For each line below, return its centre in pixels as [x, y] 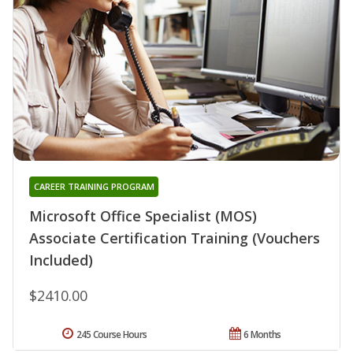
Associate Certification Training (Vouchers [175, 238]
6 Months [262, 335]
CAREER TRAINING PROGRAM [94, 187]
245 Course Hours [111, 335]
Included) [61, 260]
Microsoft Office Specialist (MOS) [143, 216]
